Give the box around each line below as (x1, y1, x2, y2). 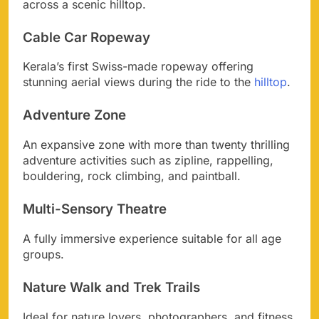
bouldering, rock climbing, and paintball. (23, 169, 241, 184)
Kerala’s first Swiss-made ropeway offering (23, 59, 253, 74)
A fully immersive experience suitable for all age (23, 231, 281, 246)
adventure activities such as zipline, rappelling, (23, 153, 273, 168)
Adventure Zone (23, 107, 126, 124)
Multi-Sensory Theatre (23, 201, 167, 218)
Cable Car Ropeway (23, 28, 150, 46)
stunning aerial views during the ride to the (23, 75, 254, 90)
